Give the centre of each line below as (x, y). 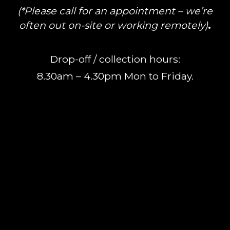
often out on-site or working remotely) (113, 25)
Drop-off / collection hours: (115, 59)
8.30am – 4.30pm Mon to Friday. (115, 76)
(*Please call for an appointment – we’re (115, 11)
